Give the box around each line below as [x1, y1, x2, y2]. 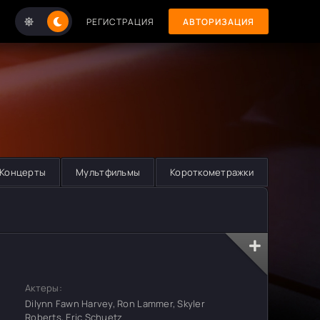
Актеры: [25, 281, 62, 294]
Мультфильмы [76, 166, 141, 179]
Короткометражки [170, 166, 254, 179]
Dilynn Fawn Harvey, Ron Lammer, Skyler [25, 297, 205, 310]
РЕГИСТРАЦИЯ [86, 15, 154, 28]
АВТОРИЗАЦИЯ [183, 15, 254, 28]
